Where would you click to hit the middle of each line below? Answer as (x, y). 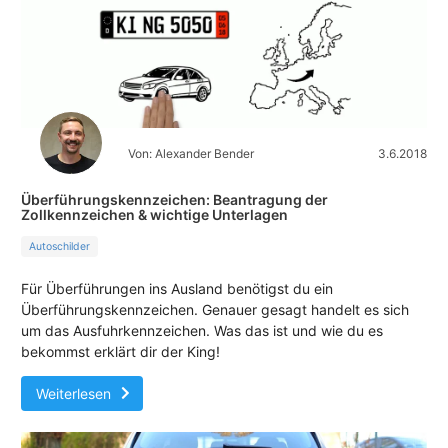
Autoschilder (59, 246)
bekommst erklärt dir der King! (120, 351)
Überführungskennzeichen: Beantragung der (174, 199)
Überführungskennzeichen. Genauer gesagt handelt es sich (215, 309)
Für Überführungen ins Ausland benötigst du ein (177, 288)
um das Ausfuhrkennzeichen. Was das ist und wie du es (202, 330)
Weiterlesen (73, 393)
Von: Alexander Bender (191, 153)
